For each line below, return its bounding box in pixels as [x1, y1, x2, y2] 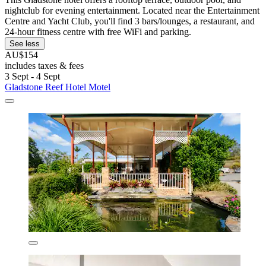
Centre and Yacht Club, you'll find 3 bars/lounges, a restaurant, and [5, 16, 255, 27]
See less [9, 39, 40, 49]
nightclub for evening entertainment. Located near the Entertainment [5, 5, 259, 16]
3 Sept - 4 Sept [5, 71, 60, 82]
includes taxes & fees [5, 61, 84, 71]
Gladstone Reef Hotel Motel [5, 82, 110, 93]
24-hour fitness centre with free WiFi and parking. [5, 27, 191, 37]
